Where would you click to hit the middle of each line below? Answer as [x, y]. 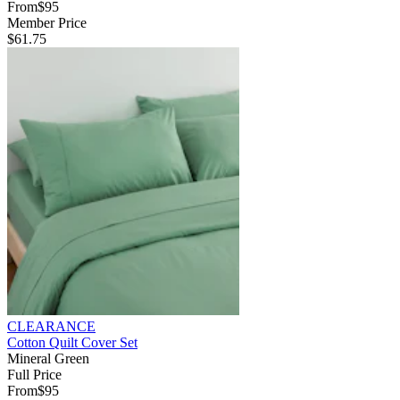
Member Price [47, 22]
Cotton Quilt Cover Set [72, 342]
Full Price [34, 374]
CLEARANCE [51, 326]
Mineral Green [48, 358]
